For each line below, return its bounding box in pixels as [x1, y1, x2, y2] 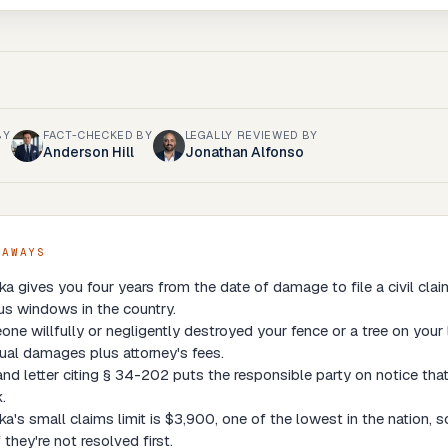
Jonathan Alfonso [184, 143, 304, 161]
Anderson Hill [42, 143, 134, 161]
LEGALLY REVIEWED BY [184, 128, 319, 142]
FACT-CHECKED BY [42, 128, 153, 142]
